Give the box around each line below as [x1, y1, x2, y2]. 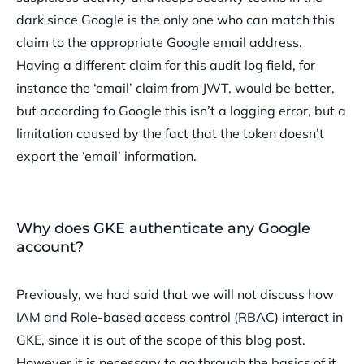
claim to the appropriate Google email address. [16, 34, 302, 51]
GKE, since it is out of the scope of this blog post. [16, 331, 305, 349]
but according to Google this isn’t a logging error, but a [16, 102, 346, 119]
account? [16, 238, 84, 257]
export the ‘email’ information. [16, 148, 200, 165]
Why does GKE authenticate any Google [16, 219, 310, 238]
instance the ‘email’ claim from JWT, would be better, [16, 80, 335, 97]
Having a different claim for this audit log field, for [16, 57, 315, 74]
